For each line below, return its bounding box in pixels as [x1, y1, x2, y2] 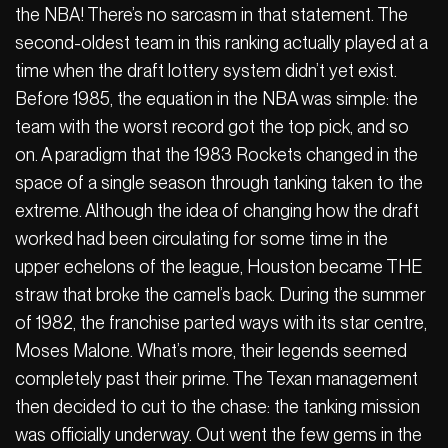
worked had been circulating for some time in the [15, 227, 388, 249]
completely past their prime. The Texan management [15, 367, 418, 389]
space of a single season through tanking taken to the [15, 171, 423, 193]
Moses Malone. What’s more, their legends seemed [15, 339, 407, 361]
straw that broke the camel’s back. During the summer [15, 283, 426, 305]
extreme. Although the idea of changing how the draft [15, 199, 419, 221]
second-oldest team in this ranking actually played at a [15, 31, 428, 53]
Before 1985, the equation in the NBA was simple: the [15, 87, 418, 109]
